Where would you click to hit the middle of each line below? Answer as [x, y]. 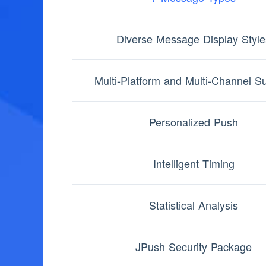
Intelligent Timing [194, 164]
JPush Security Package [194, 247]
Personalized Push [194, 122]
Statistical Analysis [194, 205]
